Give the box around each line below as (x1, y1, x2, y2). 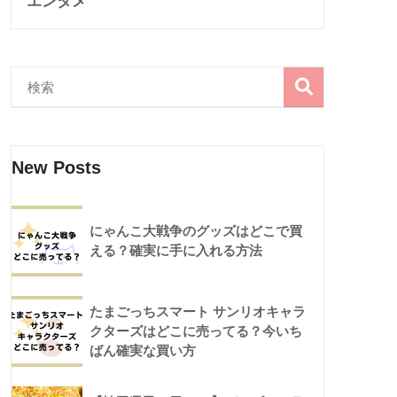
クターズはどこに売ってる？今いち (90, 323, 302, 339)
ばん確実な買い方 (90, 343, 196, 358)
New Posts (12, 157, 101, 177)
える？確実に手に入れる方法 (90, 243, 262, 258)
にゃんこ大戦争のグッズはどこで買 (90, 223, 302, 238)
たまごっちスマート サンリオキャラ (90, 304, 306, 319)
